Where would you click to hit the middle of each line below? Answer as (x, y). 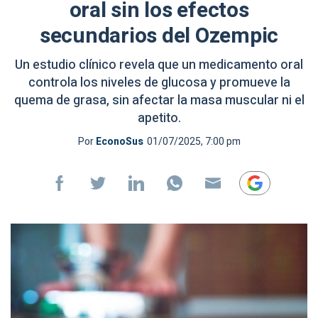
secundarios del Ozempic (159, 36)
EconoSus (119, 142)
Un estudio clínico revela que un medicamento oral (159, 65)
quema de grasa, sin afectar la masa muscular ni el (159, 100)
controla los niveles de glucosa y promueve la (159, 83)
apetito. (159, 118)
